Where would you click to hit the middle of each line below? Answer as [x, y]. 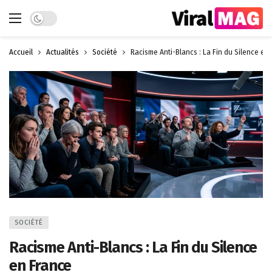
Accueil [21, 52]
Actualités [63, 52]
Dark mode [50, 16]
